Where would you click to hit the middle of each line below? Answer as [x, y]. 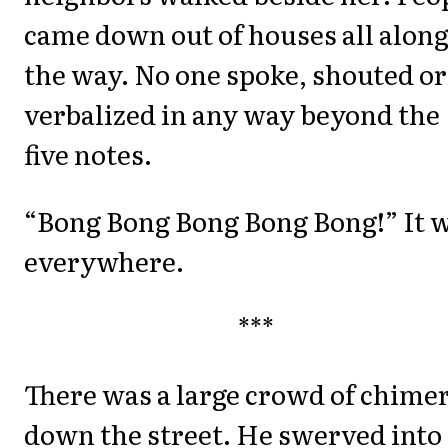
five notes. [88, 154]
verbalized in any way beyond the [232, 114]
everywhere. [104, 260]
